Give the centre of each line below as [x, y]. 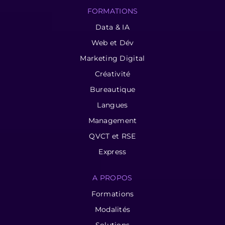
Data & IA [113, 27]
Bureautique [113, 89]
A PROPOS [113, 178]
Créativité [113, 74]
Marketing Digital [113, 58]
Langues [113, 105]
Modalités [113, 209]
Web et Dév [113, 42]
